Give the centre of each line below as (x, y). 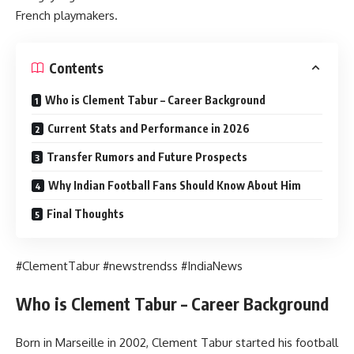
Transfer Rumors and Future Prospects (147, 157)
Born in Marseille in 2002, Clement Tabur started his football (177, 342)
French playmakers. (67, 15)
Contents (76, 68)
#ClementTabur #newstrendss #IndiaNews (129, 265)
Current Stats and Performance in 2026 (149, 129)
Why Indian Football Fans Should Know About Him (175, 186)
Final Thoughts (85, 214)
